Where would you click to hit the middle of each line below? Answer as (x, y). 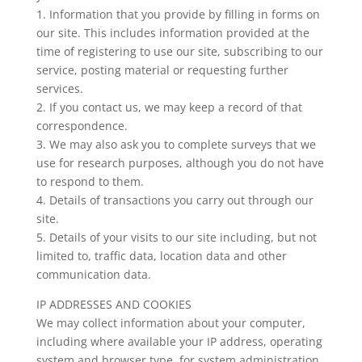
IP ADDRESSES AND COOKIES (114, 304)
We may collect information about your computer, (170, 323)
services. (59, 88)
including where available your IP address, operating (179, 341)
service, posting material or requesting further (162, 70)
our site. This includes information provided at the (173, 33)
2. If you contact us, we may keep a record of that (169, 107)
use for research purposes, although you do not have (180, 163)
